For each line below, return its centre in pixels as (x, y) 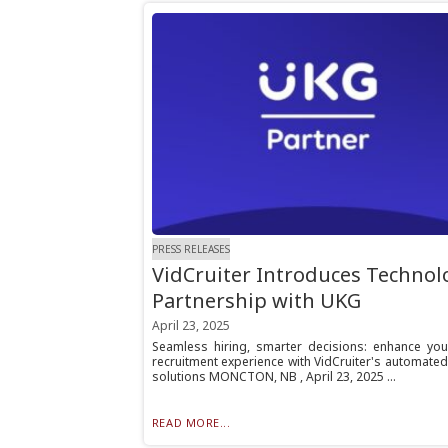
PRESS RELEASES (190, 248)
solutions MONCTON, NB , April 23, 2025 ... (273, 377)
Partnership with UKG (256, 301)
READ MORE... (191, 423)
